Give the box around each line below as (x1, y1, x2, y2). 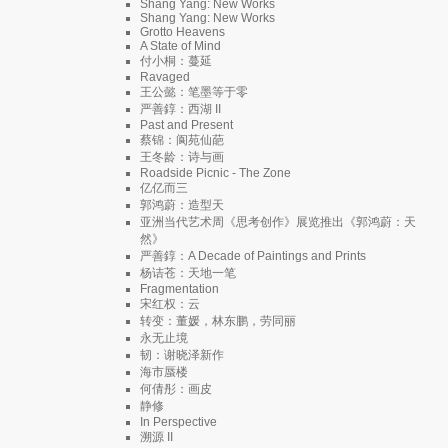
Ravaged (140, 69, 190, 84)
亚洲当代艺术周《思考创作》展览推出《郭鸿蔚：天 (140, 214, 416, 229)
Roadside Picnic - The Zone (140, 165, 291, 180)
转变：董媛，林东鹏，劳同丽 (140, 313, 296, 328)
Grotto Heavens (140, 24, 225, 39)
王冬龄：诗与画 (140, 149, 224, 164)
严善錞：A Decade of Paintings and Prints (140, 248, 366, 263)
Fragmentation (140, 281, 219, 296)
